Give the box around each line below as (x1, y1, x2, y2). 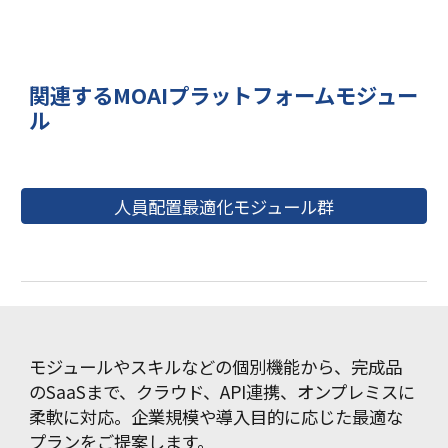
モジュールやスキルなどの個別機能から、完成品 (29, 354, 403, 379)
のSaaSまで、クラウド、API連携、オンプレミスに (29, 379, 416, 404)
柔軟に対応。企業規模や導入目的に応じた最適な (29, 404, 404, 429)
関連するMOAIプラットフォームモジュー (29, 79, 419, 110)
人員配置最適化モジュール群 (114, 193, 334, 219)
